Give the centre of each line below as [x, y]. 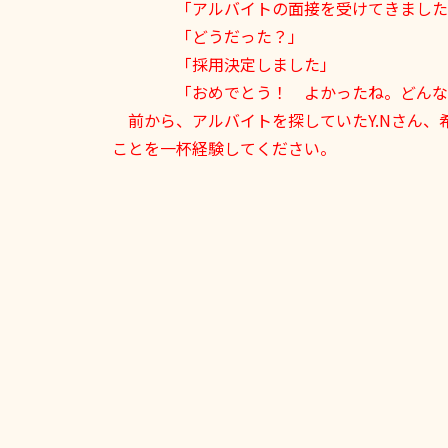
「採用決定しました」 [224, 64]
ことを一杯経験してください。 [224, 148]
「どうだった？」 [208, 36]
